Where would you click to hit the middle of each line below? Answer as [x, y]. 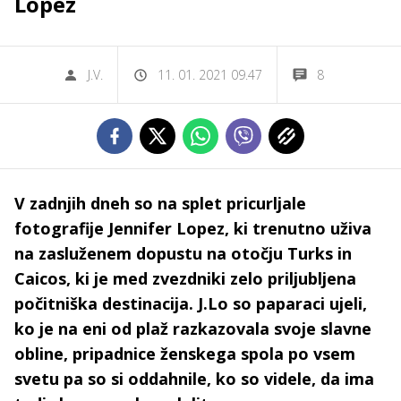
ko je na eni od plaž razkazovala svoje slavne [193, 328]
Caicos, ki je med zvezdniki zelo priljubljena [185, 278]
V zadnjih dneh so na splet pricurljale [160, 203]
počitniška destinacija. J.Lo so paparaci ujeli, [191, 303]
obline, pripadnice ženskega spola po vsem [185, 354]
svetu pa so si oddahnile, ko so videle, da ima [194, 379]
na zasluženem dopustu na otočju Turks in [183, 253]
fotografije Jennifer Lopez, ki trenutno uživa [193, 228]
